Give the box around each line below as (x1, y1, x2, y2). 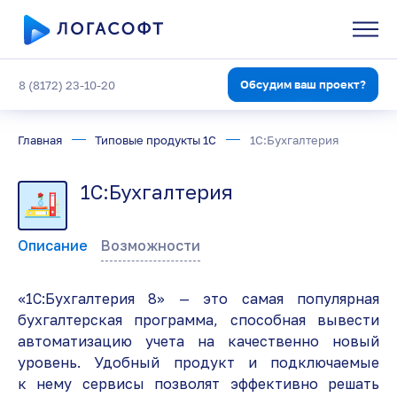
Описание (18, 236, 88, 254)
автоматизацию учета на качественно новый (18, 331, 379, 350)
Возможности (101, 236, 200, 254)
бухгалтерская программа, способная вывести (18, 310, 379, 329)
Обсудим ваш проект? (239, 76, 366, 91)
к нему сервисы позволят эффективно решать (18, 374, 379, 393)
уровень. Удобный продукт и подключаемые (18, 353, 379, 371)
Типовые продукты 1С (95, 132, 217, 147)
